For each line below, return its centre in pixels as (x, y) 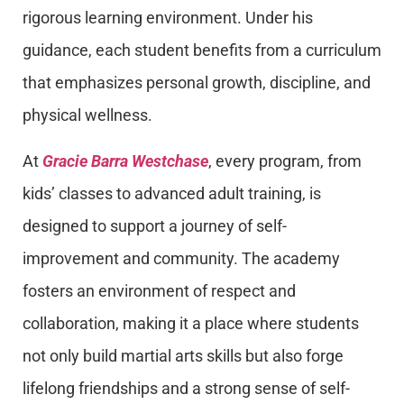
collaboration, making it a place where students (191, 323)
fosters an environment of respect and (159, 290)
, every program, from (285, 161)
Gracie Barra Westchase (125, 161)
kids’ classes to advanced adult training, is (172, 193)
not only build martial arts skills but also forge (183, 355)
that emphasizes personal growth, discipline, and (197, 83)
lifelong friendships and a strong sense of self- (186, 388)
